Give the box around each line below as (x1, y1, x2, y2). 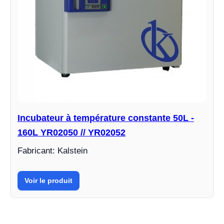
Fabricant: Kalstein (17, 146, 87, 156)
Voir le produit (24, 176, 72, 185)
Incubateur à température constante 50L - (17, 113, 194, 123)
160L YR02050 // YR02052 (17, 127, 125, 138)
